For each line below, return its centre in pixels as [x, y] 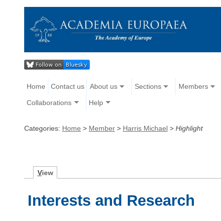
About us [103, 87]
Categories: [43, 128]
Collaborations [49, 102]
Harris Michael [145, 128]
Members [193, 87]
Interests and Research [111, 200]
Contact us [67, 87]
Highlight [189, 128]
